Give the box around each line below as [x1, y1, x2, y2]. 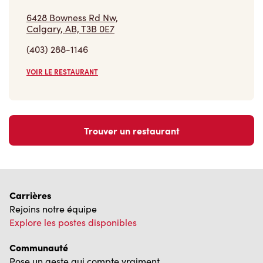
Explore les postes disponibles [9, 216, 137, 229]
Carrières [9, 188, 52, 202]
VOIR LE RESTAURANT [26, 67, 98, 77]
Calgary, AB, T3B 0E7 [26, 22, 114, 35]
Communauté [9, 241, 68, 254]
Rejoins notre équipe [9, 203, 97, 215]
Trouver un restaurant [83, 124, 180, 137]
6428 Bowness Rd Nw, [26, 11, 118, 24]
